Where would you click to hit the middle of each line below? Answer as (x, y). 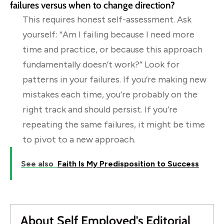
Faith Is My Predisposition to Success (128, 163)
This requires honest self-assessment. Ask (107, 19)
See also (37, 163)
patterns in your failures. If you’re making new (114, 79)
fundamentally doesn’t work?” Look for (101, 64)
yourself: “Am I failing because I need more (108, 34)
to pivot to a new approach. (79, 139)
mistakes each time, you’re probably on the (110, 94)
